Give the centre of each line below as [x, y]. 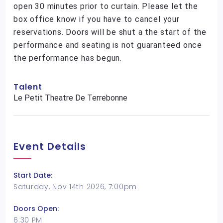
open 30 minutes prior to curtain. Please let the [106, 6]
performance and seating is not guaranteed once [108, 45]
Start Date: [33, 175]
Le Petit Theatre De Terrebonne [71, 98]
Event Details [50, 146]
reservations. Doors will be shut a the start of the [110, 32]
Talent [28, 87]
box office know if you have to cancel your [97, 19]
